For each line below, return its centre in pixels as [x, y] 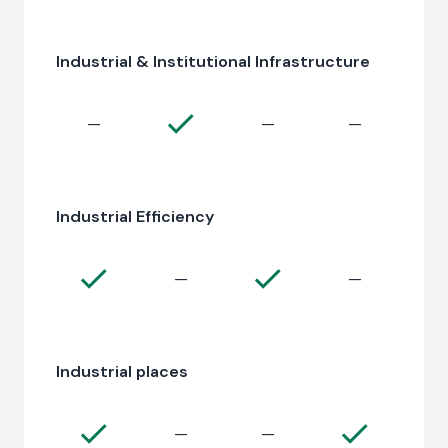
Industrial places [122, 371]
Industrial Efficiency [135, 216]
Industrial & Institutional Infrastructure [213, 61]
